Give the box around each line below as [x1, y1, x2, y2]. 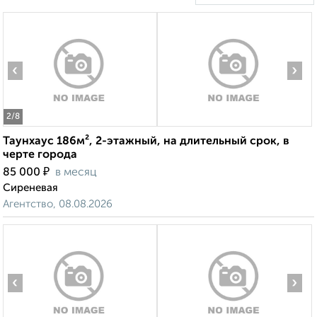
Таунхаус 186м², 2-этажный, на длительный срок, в [3, 136, 289, 148]
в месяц [55, 167, 97, 179]
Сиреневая [3, 183, 58, 194]
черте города [3, 149, 77, 161]
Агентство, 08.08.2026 [3, 199, 113, 210]
